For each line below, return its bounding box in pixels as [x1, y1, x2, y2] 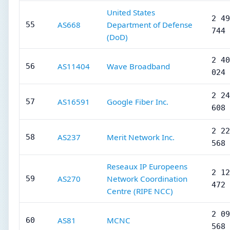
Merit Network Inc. [107, 132, 175, 142]
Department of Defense [107, 20, 193, 30]
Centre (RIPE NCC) [107, 186, 173, 196]
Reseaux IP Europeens [107, 161, 187, 171]
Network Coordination [107, 174, 187, 184]
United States [107, 7, 155, 17]
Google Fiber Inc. [107, 97, 168, 107]
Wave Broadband [107, 61, 170, 71]
